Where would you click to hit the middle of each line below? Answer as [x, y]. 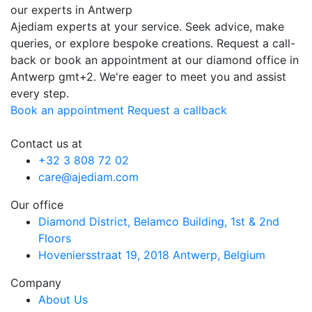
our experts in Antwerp [71, 10]
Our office [37, 205]
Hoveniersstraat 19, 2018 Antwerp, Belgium [152, 255]
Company [36, 283]
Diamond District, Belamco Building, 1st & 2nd [159, 222]
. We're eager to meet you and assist [190, 77]
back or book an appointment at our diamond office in [155, 60]
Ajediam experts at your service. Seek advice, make [147, 27]
